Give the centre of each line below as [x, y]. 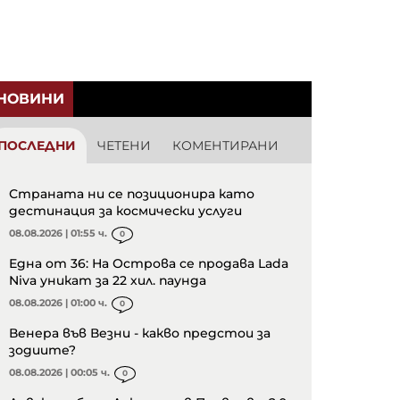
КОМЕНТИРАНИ [225, 146]
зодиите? [42, 350]
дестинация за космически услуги [125, 211]
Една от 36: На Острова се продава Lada [149, 264]
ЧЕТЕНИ [124, 146]
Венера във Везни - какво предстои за [140, 333]
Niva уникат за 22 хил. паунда [108, 281]
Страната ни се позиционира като [132, 194]
